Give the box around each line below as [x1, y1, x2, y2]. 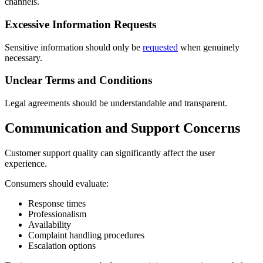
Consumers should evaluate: [5, 178, 109, 188]
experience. [5, 159, 47, 168]
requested [143, 42, 178, 52]
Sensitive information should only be [5, 42, 143, 52]
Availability [28, 220, 71, 230]
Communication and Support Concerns [5, 120, 240, 136]
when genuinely [178, 42, 240, 52]
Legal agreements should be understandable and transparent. [5, 98, 227, 109]
